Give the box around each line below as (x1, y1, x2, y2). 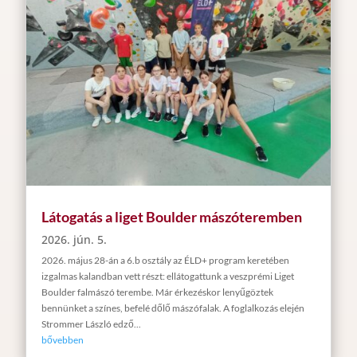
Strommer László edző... (41, 317, 141, 330)
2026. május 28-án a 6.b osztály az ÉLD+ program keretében (41, 253, 289, 266)
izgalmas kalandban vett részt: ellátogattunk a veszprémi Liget (41, 269, 294, 282)
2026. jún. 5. (41, 231, 107, 247)
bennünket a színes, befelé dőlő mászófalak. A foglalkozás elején (41, 301, 304, 314)
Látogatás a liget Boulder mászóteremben (41, 207, 302, 226)
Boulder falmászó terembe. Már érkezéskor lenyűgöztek (41, 285, 273, 298)
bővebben (41, 333, 84, 346)
